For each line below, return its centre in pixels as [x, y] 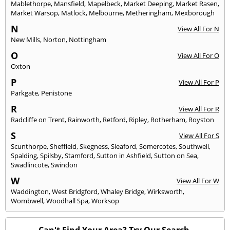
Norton [54, 40]
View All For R [199, 109]
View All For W [198, 181]
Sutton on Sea [176, 156]
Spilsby [51, 156]
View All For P [199, 82]
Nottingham [88, 40]
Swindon [64, 165]
